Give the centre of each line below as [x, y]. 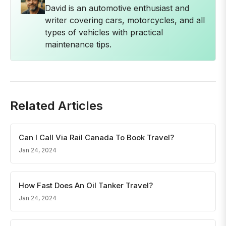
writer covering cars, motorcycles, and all [125, 20]
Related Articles [56, 106]
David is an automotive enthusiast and [117, 8]
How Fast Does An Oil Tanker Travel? [86, 185]
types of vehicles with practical [104, 32]
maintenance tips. [78, 44]
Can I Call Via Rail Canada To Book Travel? [96, 137]
